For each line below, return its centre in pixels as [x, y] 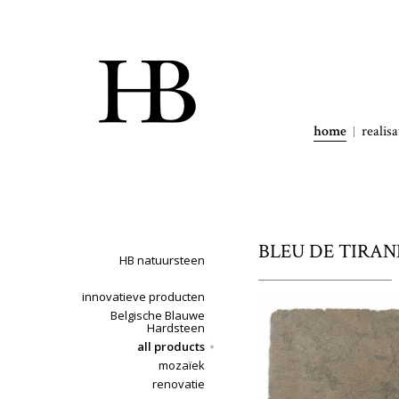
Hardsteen [176, 328]
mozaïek [182, 365]
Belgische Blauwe [158, 315]
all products [171, 346]
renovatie [179, 384]
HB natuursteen [162, 260]
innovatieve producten [143, 297]
